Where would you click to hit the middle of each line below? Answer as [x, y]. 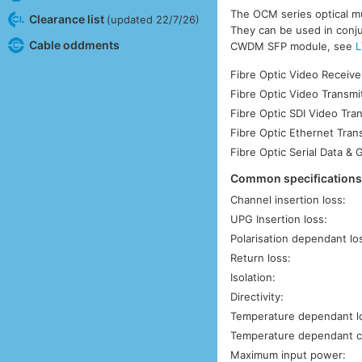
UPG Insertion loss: [279, 219]
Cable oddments [74, 44]
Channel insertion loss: [288, 200]
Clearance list [67, 19]
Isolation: [253, 278]
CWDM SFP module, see [293, 46]
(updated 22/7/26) [153, 19]
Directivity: [257, 297]
